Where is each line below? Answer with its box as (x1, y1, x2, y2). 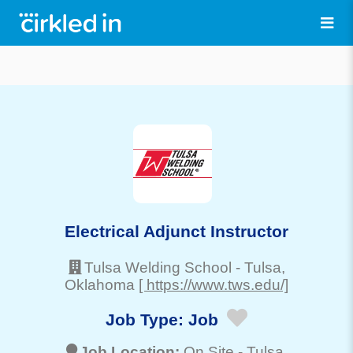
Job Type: (106, 310, 188, 329)
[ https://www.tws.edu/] (139, 276, 288, 293)
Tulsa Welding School (84, 258, 232, 276)
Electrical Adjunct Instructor (65, 221, 288, 240)
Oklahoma (65, 276, 135, 293)
